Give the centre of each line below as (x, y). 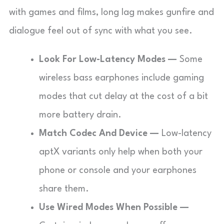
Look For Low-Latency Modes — (108, 59)
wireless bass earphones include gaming (121, 78)
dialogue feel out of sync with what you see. (101, 31)
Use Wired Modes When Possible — (114, 207)
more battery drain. (80, 115)
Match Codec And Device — (99, 133)
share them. (64, 189)
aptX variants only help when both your (121, 152)
